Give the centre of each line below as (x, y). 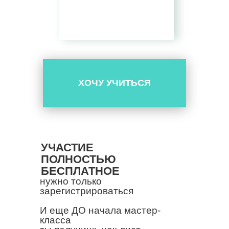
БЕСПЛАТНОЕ (80, 171)
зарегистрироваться (87, 191)
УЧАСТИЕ (67, 147)
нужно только (71, 181)
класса (55, 220)
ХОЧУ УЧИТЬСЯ (114, 83)
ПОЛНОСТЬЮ (78, 159)
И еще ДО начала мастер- (100, 210)
